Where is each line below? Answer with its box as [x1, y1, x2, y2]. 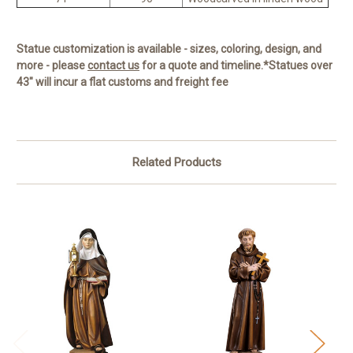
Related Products [132, 155, 221, 170]
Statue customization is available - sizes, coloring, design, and [17, 43, 321, 56]
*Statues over [263, 59, 333, 72]
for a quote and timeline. [139, 59, 263, 72]
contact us [87, 59, 139, 72]
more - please [17, 59, 87, 72]
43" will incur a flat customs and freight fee [17, 76, 229, 89]
